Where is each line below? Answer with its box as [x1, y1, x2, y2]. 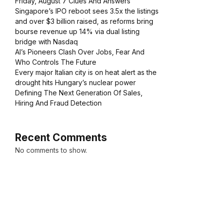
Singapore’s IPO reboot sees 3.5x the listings [15, 7, 159, 16]
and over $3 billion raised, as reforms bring [15, 17, 153, 26]
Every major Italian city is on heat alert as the [15, 68, 157, 77]
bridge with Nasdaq [15, 37, 78, 46]
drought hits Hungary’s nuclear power [15, 78, 136, 87]
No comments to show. [15, 146, 87, 155]
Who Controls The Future [15, 58, 96, 67]
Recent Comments [15, 131, 107, 144]
